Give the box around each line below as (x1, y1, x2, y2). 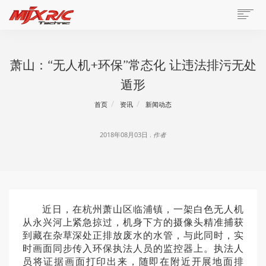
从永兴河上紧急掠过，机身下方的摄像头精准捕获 (22, 217, 244, 227)
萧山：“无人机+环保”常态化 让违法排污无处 (9, 58, 256, 72)
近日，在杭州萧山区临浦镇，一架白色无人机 (22, 204, 244, 214)
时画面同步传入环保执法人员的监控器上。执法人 (22, 243, 244, 254)
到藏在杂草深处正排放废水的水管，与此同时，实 (22, 230, 244, 240)
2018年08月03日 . (100, 131, 153, 140)
